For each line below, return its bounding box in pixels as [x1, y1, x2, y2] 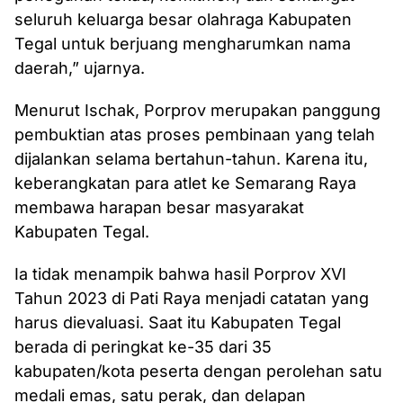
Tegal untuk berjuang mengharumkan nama [14, 34, 351, 53]
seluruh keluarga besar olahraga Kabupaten [14, 10, 352, 29]
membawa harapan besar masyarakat [14, 198, 304, 217]
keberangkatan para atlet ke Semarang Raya [14, 174, 356, 193]
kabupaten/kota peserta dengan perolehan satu [14, 362, 382, 381]
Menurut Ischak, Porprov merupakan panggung [14, 101, 381, 120]
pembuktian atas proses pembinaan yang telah [14, 125, 375, 144]
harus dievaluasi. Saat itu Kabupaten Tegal [14, 313, 341, 332]
